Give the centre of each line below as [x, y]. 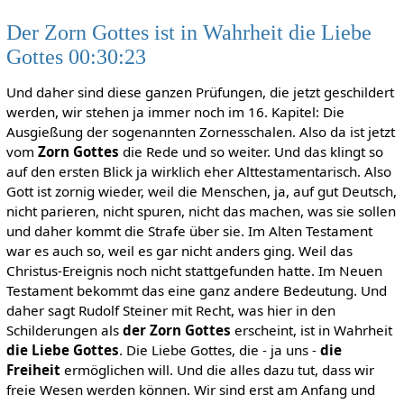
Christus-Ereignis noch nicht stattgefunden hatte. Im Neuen [194, 271]
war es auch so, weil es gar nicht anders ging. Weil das [179, 251]
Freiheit [33, 370]
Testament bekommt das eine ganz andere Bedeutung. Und [196, 291]
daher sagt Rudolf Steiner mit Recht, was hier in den [170, 311]
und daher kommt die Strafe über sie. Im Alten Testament [189, 231]
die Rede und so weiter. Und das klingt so [251, 152]
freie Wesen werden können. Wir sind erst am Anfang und [190, 390]
